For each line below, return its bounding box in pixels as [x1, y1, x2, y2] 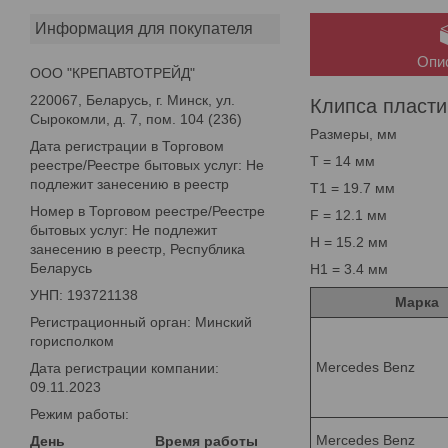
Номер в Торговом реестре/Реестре [30, 202, 265, 219]
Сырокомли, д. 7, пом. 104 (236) [30, 110, 242, 127]
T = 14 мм [310, 152, 375, 169]
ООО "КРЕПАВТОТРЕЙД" [30, 64, 195, 81]
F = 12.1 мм [310, 206, 387, 223]
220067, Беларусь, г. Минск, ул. [30, 91, 235, 108]
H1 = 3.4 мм [310, 260, 388, 277]
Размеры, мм [310, 125, 397, 142]
